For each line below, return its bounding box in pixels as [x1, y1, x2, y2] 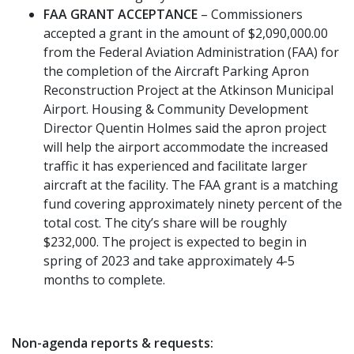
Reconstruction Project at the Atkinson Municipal [43, 81, 333, 99]
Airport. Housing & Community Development [43, 100, 308, 118]
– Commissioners [198, 5, 303, 23]
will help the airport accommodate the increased [43, 137, 328, 156]
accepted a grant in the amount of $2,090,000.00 [43, 24, 328, 42]
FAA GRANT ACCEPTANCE [43, 5, 198, 23]
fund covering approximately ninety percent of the [43, 194, 342, 213]
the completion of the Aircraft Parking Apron [43, 62, 309, 80]
